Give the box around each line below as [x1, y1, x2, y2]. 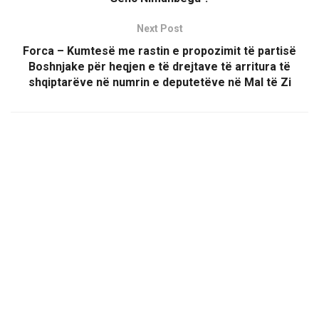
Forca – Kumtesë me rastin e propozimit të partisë [23, 44, 296, 58]
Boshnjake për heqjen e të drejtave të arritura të [28, 60, 291, 74]
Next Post [136, 23, 183, 35]
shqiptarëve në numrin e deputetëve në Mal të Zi [28, 75, 291, 90]
